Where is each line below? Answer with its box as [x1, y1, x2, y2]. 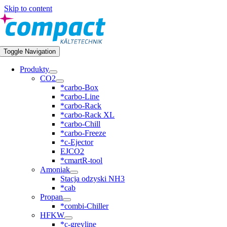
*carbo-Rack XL [60, 110, 115, 119]
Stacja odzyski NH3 [60, 174, 125, 183]
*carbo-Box [60, 83, 99, 92]
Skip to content [4, 4, 52, 13]
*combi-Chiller [60, 202, 109, 210]
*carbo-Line [60, 92, 100, 101]
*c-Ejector [60, 138, 94, 146]
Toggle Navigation [4, 48, 56, 55]
